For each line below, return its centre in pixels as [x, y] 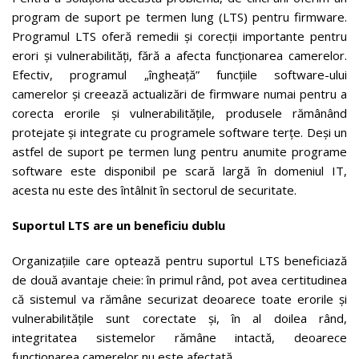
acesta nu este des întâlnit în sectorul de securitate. [154, 190]
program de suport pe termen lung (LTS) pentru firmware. [179, 16]
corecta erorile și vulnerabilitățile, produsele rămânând [179, 113]
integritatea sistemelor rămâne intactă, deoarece [179, 337]
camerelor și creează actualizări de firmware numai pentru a [179, 93]
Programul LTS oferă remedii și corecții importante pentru [179, 36]
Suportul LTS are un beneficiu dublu [119, 225]
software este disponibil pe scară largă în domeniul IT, [179, 170]
